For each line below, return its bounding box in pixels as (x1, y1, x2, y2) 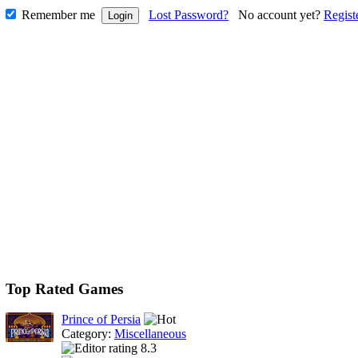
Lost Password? (149, 8, 229, 22)
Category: (62, 327, 114, 341)
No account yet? (238, 8, 324, 22)
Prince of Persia (62, 312, 141, 327)
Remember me (22, 8, 95, 22)
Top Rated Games (6, 280, 123, 297)
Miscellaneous (114, 327, 186, 341)
